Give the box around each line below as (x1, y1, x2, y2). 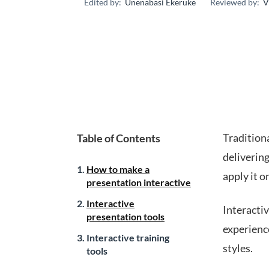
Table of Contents (77, 131, 160, 145)
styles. (223, 241, 253, 255)
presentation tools (86, 211, 165, 222)
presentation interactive (86, 177, 191, 188)
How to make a (86, 163, 150, 175)
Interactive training (86, 232, 169, 243)
